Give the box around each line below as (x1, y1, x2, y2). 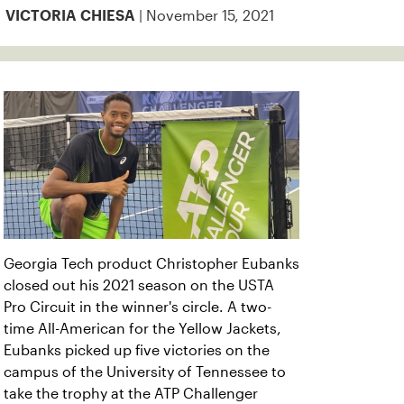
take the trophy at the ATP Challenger (4, 386, 258, 401)
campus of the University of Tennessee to (4, 364, 286, 380)
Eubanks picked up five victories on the (4, 343, 270, 358)
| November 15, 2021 (135, 8, 274, 23)
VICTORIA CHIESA (5, 11, 135, 21)
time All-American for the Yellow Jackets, (4, 321, 281, 336)
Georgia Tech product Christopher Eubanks (4, 256, 299, 271)
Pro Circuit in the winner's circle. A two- (4, 299, 271, 315)
